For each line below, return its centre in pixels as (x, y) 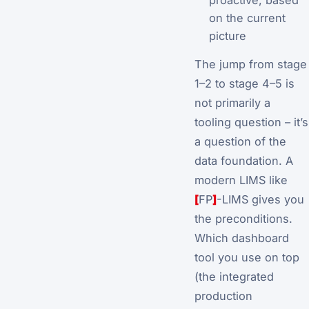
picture (227, 36)
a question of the (240, 142)
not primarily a (232, 103)
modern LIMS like (241, 180)
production (223, 296)
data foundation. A (244, 161)
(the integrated (234, 277)
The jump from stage (251, 64)
